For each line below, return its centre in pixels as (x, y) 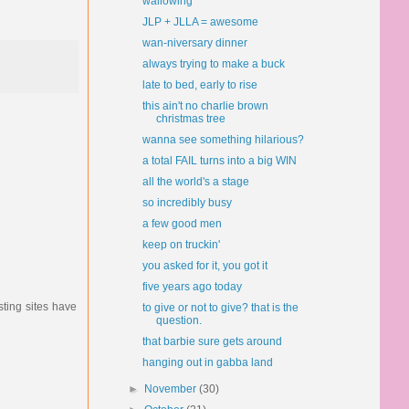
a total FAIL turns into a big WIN (219, 161)
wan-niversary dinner (194, 43)
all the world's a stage (195, 182)
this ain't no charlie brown (205, 106)
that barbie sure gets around (212, 341)
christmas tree (190, 119)
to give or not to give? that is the (220, 308)
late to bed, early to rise (199, 85)
